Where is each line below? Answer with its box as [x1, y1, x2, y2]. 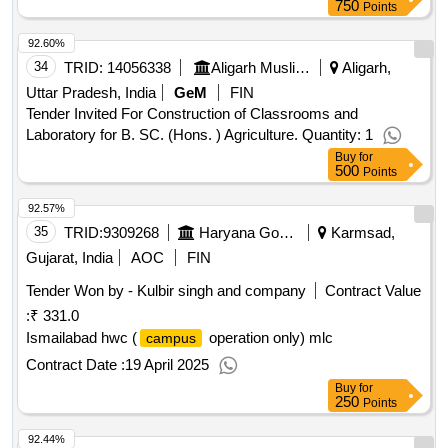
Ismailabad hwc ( [26, 329, 137, 347]
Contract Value [325, 282, 421, 300]
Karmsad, [327, 224, 395, 242]
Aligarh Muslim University [295, 59, 310, 77]
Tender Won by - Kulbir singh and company [26, 282, 306, 300]
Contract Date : [26, 356, 125, 374]
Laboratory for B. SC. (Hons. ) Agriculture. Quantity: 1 [26, 126, 373, 144]
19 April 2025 [125, 356, 209, 374]
